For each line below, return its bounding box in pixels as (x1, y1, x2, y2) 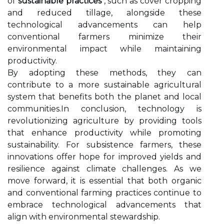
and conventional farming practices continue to (7, 188, 201, 197)
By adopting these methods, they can (7, 68, 201, 77)
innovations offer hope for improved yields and (7, 152, 201, 161)
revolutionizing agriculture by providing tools (7, 116, 201, 125)
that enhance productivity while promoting (7, 128, 201, 137)
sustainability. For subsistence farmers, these (7, 140, 201, 149)
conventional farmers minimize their (7, 32, 201, 41)
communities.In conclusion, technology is (7, 104, 201, 113)
